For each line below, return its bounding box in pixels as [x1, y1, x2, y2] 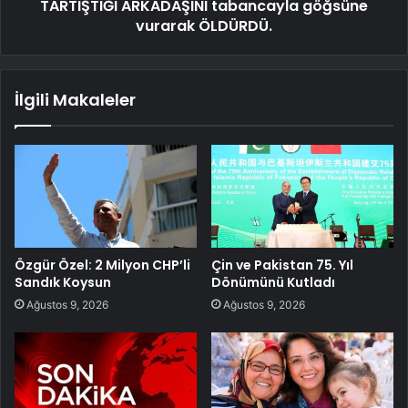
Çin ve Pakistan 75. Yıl [211, 255, 353, 274]
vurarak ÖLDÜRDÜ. [136, 15, 272, 36]
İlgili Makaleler [15, 87, 136, 111]
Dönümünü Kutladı [211, 272, 335, 291]
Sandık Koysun [15, 272, 111, 291]
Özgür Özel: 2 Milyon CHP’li [15, 255, 190, 274]
